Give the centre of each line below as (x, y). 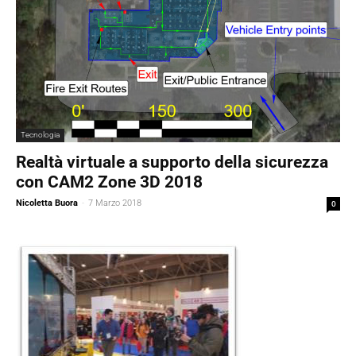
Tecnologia (40, 135)
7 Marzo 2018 (115, 203)
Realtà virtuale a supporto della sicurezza (172, 163)
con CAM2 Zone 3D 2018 (109, 182)
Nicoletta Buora (47, 203)
